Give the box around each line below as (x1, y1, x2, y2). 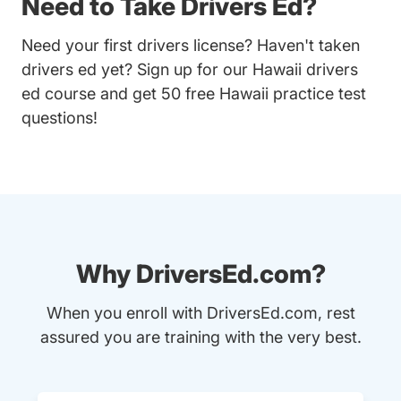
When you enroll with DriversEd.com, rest (46, 303, 355, 323)
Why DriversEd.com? (75, 259, 326, 290)
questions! (21, 108, 98, 128)
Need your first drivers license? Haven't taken (21, 36, 360, 55)
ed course (21, 84, 96, 104)
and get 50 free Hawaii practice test (96, 84, 366, 104)
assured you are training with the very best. (39, 328, 362, 347)
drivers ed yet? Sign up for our (21, 60, 252, 80)
